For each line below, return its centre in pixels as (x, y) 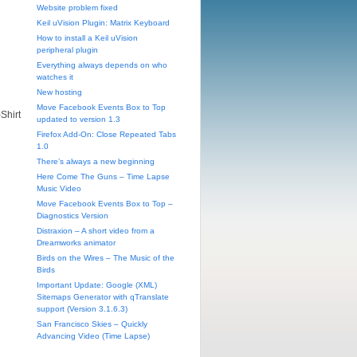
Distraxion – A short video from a (96, 231)
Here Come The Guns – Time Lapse (103, 177)
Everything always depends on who (102, 65)
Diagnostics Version (73, 216)
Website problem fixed (77, 8)
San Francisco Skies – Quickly (92, 324)
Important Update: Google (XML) (97, 285)
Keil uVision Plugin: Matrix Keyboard (103, 23)
